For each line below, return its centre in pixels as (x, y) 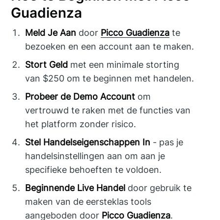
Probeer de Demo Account (80, 96)
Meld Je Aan (51, 32)
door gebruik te (159, 188)
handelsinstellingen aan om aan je (95, 156)
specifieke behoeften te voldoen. (94, 169)
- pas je (167, 142)
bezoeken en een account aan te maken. (110, 46)
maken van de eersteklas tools (88, 201)
